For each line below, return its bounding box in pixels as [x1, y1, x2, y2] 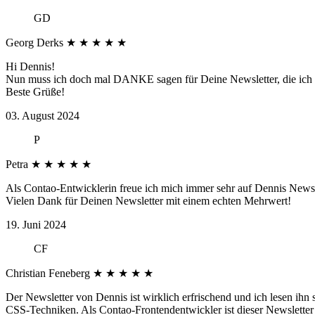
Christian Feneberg [6, 266, 93, 279]
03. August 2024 [6, 109, 79, 122]
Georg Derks [6, 36, 66, 49]
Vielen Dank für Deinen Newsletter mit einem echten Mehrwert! [6, 194, 291, 207]
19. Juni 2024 [6, 218, 66, 231]
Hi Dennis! [6, 60, 55, 72]
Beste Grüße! [6, 85, 65, 98]
